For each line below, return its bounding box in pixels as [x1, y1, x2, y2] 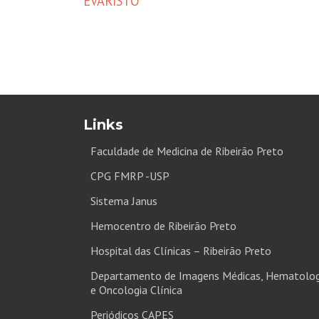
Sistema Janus [90, 194, 157, 208]
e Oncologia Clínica [90, 283, 182, 297]
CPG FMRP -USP [90, 169, 169, 183]
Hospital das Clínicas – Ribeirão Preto [90, 244, 271, 258]
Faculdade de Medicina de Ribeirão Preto [90, 144, 283, 158]
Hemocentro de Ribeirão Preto [90, 219, 236, 233]
